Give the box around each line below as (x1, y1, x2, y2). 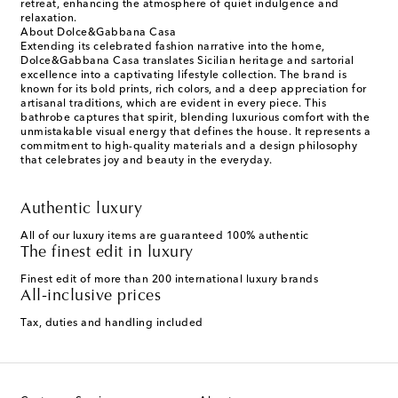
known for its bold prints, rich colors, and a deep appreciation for (20, 84, 367, 96)
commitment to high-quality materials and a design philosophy (20, 141, 357, 153)
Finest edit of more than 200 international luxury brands (20, 275, 318, 286)
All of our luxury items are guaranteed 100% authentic (20, 231, 309, 243)
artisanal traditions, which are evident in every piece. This (20, 99, 326, 110)
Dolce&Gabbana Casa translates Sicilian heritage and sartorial (20, 56, 354, 68)
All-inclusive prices (20, 289, 161, 306)
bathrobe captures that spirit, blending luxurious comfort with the (20, 113, 370, 124)
